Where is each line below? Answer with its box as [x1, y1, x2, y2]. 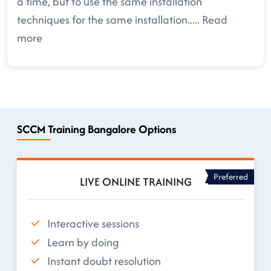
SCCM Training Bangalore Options [17, 121, 176, 137]
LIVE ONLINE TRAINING [79, 174, 192, 190]
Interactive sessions [47, 215, 139, 232]
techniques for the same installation [17, 11, 188, 28]
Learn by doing [47, 233, 119, 250]
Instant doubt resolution [47, 252, 161, 269]
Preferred [214, 170, 249, 183]
